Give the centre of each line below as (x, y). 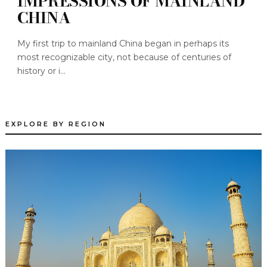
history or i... (41, 71)
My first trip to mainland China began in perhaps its (123, 44)
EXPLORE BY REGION (55, 124)
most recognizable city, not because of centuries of (124, 58)
